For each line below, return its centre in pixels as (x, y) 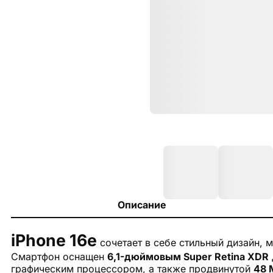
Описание (142, 205)
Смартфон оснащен (59, 257)
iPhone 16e (54, 240)
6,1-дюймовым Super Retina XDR (188, 257)
